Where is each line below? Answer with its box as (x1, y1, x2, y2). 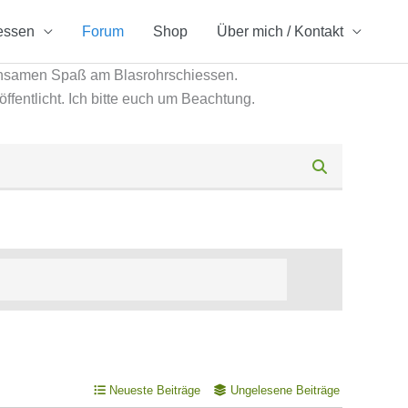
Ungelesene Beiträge (230, 382, 340, 397)
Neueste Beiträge (109, 382, 200, 397)
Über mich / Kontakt (217, 23, 343, 39)
